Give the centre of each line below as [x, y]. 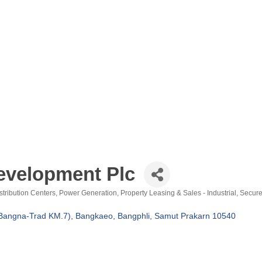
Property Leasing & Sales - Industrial [178, 193]
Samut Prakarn [182, 216]
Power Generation [88, 193]
